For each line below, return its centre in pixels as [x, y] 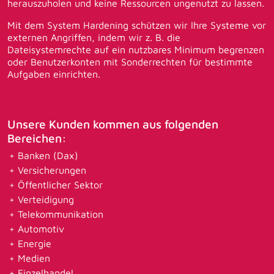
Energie [35, 244]
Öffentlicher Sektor [61, 185]
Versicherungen [52, 170]
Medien [34, 258]
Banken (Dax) [48, 156]
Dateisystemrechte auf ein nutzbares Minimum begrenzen [136, 50]
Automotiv [41, 229]
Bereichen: [37, 138]
